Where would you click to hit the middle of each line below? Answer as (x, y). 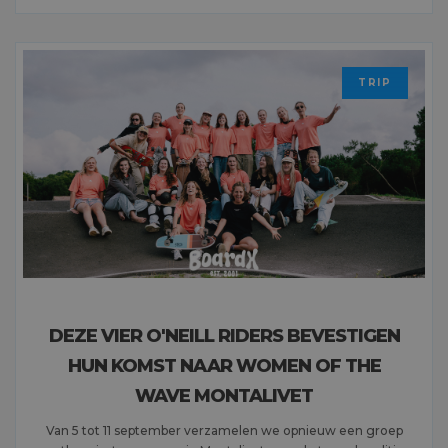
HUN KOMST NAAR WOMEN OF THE (224, 365)
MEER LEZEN (64, 42)
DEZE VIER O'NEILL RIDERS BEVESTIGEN (224, 335)
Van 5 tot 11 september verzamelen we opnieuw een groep (224, 430)
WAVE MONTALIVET (224, 395)
